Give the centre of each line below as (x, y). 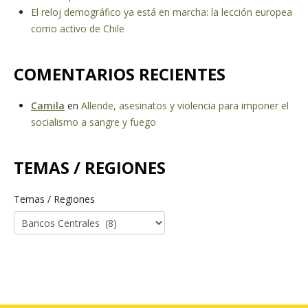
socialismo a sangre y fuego (93, 122)
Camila (48, 106)
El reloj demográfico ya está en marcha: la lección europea (162, 12)
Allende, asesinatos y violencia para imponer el (185, 106)
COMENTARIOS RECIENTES (120, 74)
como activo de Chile (78, 29)
